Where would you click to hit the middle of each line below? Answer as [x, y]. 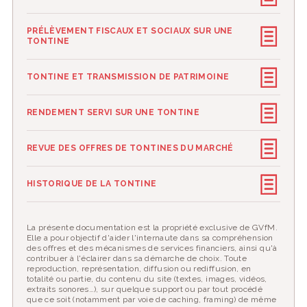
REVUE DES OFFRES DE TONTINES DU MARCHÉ [130, 148]
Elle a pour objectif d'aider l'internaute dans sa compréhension [150, 238]
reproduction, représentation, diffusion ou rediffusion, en [139, 269]
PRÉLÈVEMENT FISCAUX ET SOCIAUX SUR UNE [130, 31]
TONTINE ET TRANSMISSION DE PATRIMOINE [128, 77]
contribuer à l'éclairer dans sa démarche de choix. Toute [137, 258]
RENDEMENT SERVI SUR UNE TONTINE [113, 112]
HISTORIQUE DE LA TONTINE [91, 184]
